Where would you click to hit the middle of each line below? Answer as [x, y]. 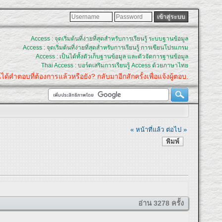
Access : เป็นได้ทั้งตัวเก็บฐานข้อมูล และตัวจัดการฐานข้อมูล [112, 56]
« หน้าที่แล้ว [147, 129]
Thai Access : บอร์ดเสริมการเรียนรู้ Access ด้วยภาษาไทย [114, 65]
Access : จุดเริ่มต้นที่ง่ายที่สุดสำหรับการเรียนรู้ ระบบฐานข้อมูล [109, 39]
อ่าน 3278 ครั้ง [161, 203]
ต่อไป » [177, 129]
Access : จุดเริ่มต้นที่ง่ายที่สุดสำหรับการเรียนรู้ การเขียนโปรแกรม [105, 48]
